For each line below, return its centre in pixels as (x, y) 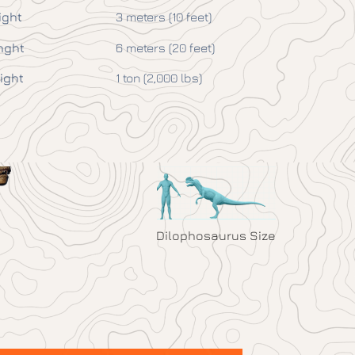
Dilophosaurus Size (216, 235)
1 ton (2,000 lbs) (159, 78)
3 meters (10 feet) (164, 17)
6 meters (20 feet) (166, 47)
